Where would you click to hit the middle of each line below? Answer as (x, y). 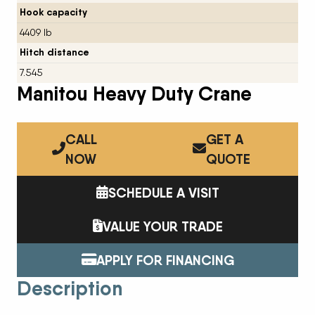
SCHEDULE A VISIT (163, 192)
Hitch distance (54, 52)
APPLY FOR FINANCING (165, 260)
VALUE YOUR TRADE (162, 226)
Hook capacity (53, 12)
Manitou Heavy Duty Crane (134, 93)
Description (70, 288)
